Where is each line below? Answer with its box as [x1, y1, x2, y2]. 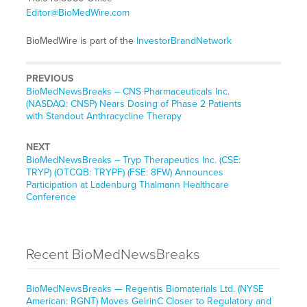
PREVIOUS [25, 73, 73, 85]
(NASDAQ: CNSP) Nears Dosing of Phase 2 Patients [25, 98, 242, 110]
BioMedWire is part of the [25, 35, 136, 47]
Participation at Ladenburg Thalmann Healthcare [25, 179, 229, 191]
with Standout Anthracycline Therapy [25, 110, 182, 123]
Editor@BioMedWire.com [25, 7, 130, 19]
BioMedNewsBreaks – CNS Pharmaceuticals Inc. [25, 86, 230, 98]
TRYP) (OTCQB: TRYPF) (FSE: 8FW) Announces [25, 167, 223, 179]
